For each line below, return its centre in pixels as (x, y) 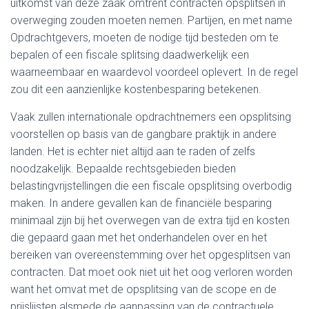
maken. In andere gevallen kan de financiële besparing (141, 203)
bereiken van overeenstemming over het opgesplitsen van (150, 255)
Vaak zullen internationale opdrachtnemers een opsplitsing (151, 117)
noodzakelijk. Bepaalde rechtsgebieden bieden (123, 168)
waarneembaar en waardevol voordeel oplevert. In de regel (154, 72)
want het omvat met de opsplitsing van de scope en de (143, 289)
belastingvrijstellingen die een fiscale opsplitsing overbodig (151, 186)
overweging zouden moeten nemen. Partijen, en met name (151, 20)
